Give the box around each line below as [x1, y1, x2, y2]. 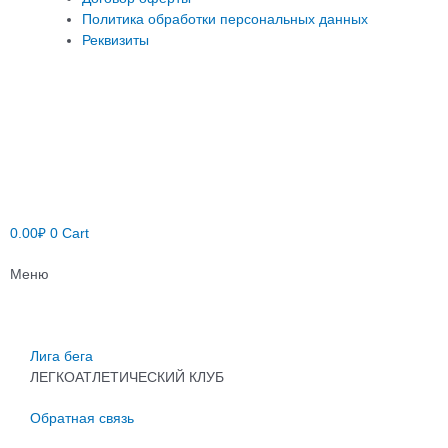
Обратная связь [30, 410, 134, 426]
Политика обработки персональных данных [81, 12, 368, 27]
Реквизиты [81, 33, 149, 48]
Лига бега [30, 348, 93, 364]
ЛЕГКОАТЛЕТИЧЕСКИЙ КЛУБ [30, 369, 224, 385]
